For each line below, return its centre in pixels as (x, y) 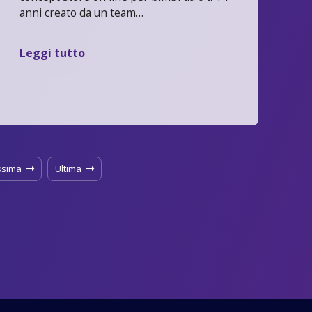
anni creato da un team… (82, 12)
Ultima (68, 169)
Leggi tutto (53, 53)
